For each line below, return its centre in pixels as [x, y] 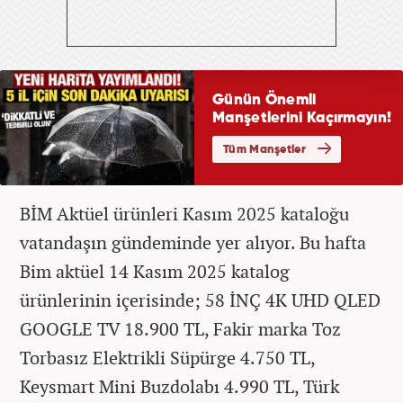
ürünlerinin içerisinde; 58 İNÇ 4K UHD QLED [200, 300]
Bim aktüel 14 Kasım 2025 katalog [155, 271]
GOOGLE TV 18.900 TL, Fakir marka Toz [180, 328]
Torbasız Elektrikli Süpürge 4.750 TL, [167, 357]
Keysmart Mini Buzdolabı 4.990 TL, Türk [179, 386]
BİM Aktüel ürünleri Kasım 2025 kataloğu [184, 213]
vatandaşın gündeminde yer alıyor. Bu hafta [193, 242]
